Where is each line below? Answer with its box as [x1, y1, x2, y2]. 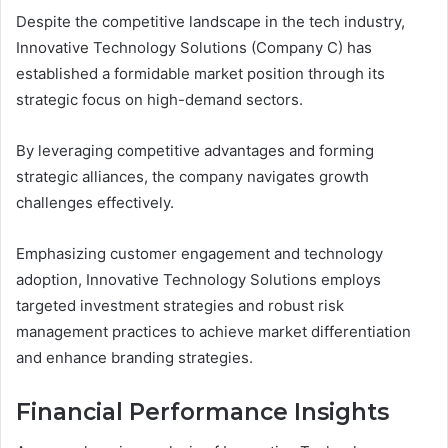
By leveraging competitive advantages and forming [16, 140, 374, 160]
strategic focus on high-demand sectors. [16, 89, 303, 109]
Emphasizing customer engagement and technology [16, 243, 383, 263]
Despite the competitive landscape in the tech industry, [16, 11, 405, 31]
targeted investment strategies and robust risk [16, 295, 344, 315]
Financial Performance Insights [16, 397, 389, 426]
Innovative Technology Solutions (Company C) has [16, 37, 372, 57]
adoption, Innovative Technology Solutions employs [16, 269, 381, 289]
